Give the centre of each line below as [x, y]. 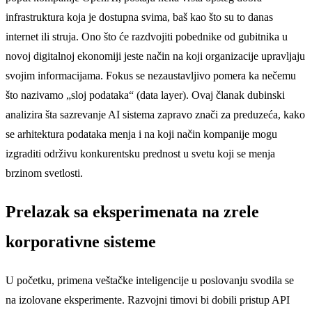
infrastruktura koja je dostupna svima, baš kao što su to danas [139, 17]
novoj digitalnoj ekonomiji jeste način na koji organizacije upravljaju [155, 56]
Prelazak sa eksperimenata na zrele [132, 211]
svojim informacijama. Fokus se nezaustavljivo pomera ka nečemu [151, 75]
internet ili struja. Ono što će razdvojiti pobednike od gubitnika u [147, 36]
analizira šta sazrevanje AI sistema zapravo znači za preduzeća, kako [155, 114]
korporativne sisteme [81, 241]
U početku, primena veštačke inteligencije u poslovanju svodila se [150, 280]
